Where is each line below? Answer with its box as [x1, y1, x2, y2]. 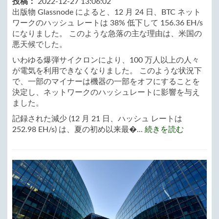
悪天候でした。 [12, 40, 67, 48]
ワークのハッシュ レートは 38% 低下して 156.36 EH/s [12, 19, 203, 27]
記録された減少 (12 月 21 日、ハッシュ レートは [12, 114, 182, 123]
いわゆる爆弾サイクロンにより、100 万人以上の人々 [12, 56, 199, 64]
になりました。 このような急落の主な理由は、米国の [12, 29, 202, 38]
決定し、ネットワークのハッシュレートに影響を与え [12, 88, 200, 96]
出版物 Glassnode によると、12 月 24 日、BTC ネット [12, 8, 201, 16]
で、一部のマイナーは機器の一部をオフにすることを [12, 77, 200, 86]
